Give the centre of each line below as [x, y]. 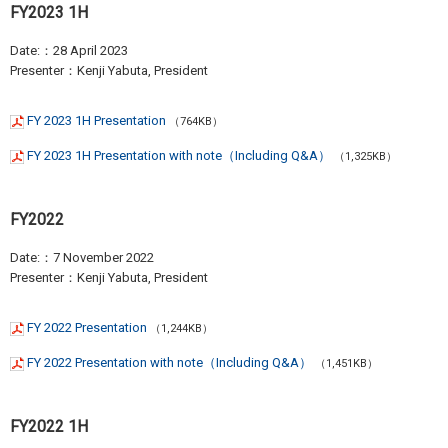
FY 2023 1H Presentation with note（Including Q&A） [179, 155]
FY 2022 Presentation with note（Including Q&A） [169, 362]
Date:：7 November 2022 [82, 257]
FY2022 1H [49, 426]
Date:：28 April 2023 [69, 50]
